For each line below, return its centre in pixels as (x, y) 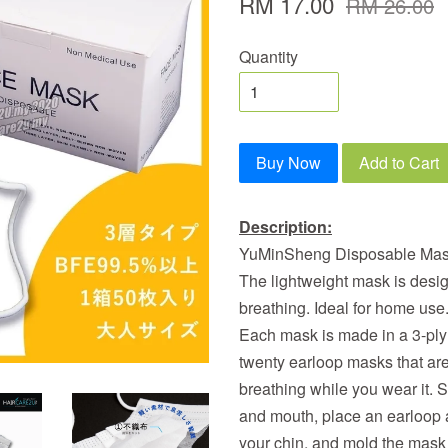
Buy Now (288, 162)
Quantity (268, 56)
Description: (285, 226)
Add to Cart (399, 162)
